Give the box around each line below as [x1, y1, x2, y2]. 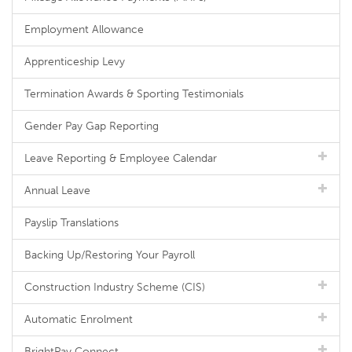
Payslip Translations [24, 216, 119, 229]
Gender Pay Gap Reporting [24, 119, 159, 133]
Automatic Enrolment [24, 313, 133, 326]
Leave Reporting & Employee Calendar [24, 152, 217, 165]
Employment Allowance [24, 23, 144, 36]
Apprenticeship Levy [24, 55, 125, 68]
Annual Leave [24, 184, 90, 197]
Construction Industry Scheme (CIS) [24, 280, 205, 294]
